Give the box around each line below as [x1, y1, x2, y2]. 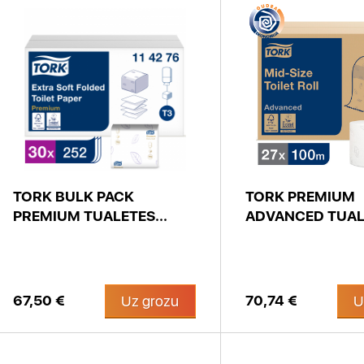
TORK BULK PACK [13, 188, 134, 205]
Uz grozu [121, 292, 180, 310]
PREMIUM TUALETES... [13, 207, 167, 224]
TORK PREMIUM [245, 188, 355, 205]
